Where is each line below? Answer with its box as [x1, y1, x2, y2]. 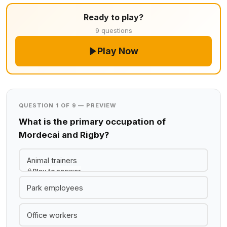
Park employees [26, 183, 83, 192]
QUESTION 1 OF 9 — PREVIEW [19, 102, 117, 109]
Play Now [97, 46, 139, 56]
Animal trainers [26, 156, 77, 165]
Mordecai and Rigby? [19, 130, 109, 140]
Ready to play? [84, 12, 143, 22]
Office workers [26, 210, 78, 219]
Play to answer [32, 167, 81, 175]
